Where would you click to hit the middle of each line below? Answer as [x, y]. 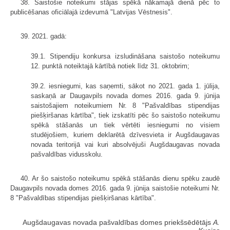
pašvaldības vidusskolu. [67, 155]
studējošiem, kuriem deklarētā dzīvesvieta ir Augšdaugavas [125, 135]
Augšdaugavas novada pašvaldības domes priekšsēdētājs [118, 223]
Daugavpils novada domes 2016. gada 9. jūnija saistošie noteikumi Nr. [115, 188]
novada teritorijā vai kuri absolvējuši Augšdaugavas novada [125, 145]
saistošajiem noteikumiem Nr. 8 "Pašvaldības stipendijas [125, 106]
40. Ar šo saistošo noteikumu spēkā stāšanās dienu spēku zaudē [120, 179]
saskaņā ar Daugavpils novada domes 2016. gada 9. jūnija [125, 96]
